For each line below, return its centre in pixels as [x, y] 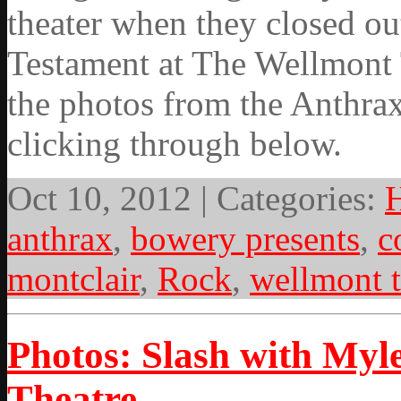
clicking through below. [175, 144]
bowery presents [245, 239]
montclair [73, 279]
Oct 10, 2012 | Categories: [196, 198]
